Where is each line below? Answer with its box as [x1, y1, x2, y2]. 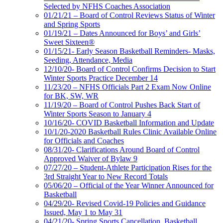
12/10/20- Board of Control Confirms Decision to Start [44, 64, 216, 73]
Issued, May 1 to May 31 [44, 208, 122, 217]
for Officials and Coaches [44, 136, 124, 145]
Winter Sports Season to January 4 [44, 109, 151, 118]
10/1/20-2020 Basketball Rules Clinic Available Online [44, 127, 217, 136]
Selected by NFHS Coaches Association [44, 1, 170, 10]
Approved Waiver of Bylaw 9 [44, 154, 137, 163]
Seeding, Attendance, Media [44, 55, 132, 64]
